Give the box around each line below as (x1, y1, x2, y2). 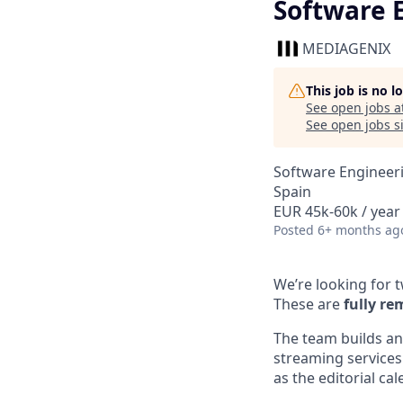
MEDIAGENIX (302, 39, 390, 58)
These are (273, 294, 344, 314)
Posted (273, 221, 314, 238)
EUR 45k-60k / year (273, 201, 400, 221)
